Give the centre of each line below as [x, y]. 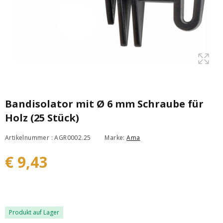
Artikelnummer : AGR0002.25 [48, 137]
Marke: [116, 137]
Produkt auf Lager [34, 212]
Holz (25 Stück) [42, 118]
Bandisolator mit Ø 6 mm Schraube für [104, 104]
